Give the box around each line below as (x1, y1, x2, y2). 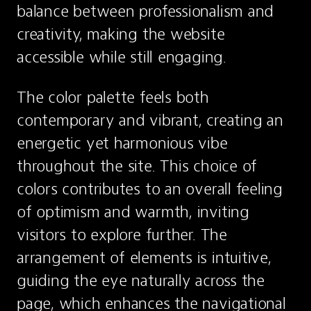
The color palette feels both (17, 87, 209, 108)
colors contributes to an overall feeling (17, 178, 283, 199)
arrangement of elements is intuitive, (17, 247, 271, 268)
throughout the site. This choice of (17, 155, 258, 176)
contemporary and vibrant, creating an (17, 110, 283, 131)
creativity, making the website (17, 24, 225, 44)
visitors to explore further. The (17, 224, 227, 245)
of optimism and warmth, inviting (17, 201, 249, 222)
